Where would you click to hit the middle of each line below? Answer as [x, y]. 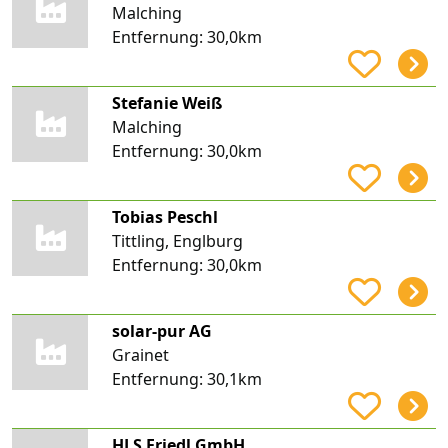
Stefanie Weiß [166, 102]
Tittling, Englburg [177, 240]
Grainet [140, 354]
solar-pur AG [161, 330]
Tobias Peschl [164, 216]
